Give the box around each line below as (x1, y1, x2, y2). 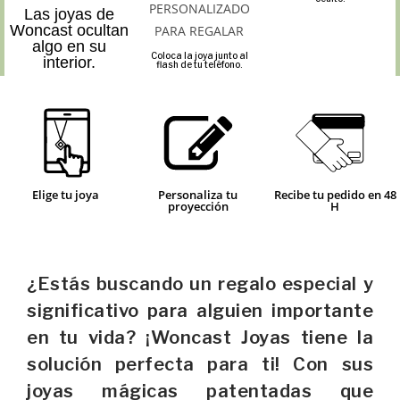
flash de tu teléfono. (156, 58, 243, 70)
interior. (42, 53, 96, 71)
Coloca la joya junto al (150, 49, 248, 61)
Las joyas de (23, 4, 114, 23)
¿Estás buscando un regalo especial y (27, 272, 373, 295)
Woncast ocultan (9, 21, 129, 39)
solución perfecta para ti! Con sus (27, 353, 373, 375)
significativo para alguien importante (27, 299, 373, 321)
